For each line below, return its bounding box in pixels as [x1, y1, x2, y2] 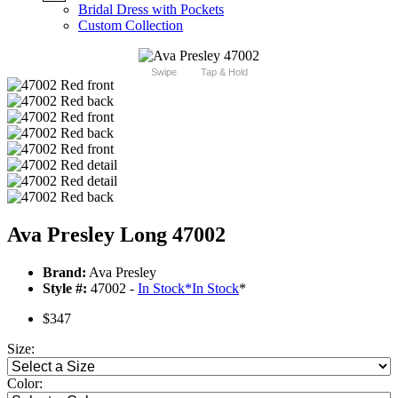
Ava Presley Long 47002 [7, 223, 226, 247]
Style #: [43, 281, 87, 297]
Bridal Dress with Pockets [78, 2, 224, 18]
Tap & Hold [200, 67, 248, 78]
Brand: [43, 265, 86, 281]
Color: [7, 376, 43, 392]
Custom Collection [78, 18, 183, 34]
